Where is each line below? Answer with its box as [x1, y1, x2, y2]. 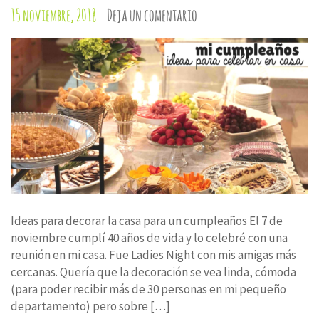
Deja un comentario [107, 4, 197, 26]
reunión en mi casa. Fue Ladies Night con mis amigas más [11, 246, 296, 263]
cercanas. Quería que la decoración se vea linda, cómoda [11, 263, 296, 280]
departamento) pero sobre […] [11, 298, 170, 314]
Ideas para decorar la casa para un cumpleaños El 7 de [11, 212, 283, 229]
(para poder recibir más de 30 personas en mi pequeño [11, 281, 286, 297]
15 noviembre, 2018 [11, 4, 96, 26]
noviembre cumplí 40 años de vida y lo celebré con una [11, 229, 288, 246]
